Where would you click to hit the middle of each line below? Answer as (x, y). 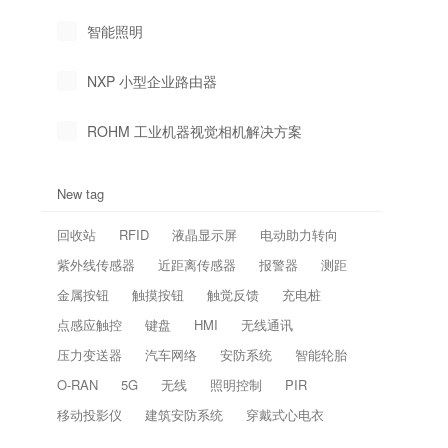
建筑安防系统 (184, 414)
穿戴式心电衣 (285, 414)
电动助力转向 (299, 234)
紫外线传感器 (96, 264)
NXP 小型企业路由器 (152, 81)
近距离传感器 (197, 264)
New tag (81, 193)
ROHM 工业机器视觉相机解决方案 (195, 131)
